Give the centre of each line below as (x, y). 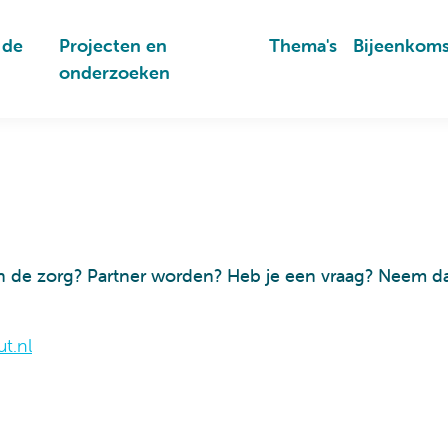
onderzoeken (115, 72)
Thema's (302, 45)
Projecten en (113, 45)
